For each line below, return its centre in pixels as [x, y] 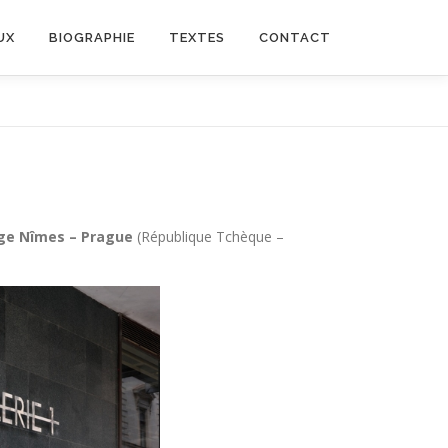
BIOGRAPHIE [92, 37]
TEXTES [197, 37]
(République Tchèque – [210, 236]
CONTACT [295, 37]
